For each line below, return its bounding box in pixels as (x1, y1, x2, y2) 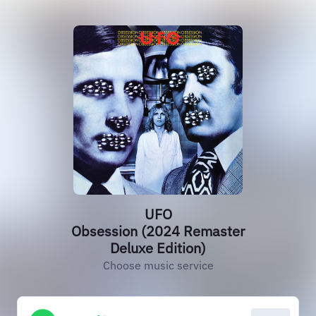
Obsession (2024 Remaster (71, 221, 245, 241)
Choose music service (102, 258, 214, 272)
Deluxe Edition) (110, 238, 206, 257)
